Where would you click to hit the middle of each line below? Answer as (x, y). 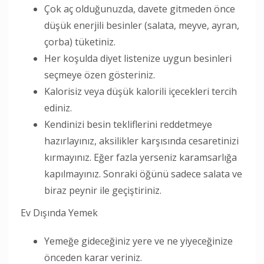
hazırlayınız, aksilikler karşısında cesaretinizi (141, 141)
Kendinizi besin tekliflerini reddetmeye (128, 124)
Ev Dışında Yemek (59, 212)
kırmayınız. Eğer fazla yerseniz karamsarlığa (141, 157)
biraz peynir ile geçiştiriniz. (103, 190)
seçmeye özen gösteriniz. (100, 75)
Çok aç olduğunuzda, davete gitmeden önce (140, 9)
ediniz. (58, 108)
